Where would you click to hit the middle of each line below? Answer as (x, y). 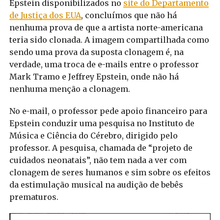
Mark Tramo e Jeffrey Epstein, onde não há (94, 76)
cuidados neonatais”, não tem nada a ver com (98, 160)
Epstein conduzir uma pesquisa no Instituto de (102, 123)
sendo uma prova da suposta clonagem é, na (96, 52)
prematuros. (34, 197)
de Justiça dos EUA (45, 15)
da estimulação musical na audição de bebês (96, 184)
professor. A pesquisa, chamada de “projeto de (101, 148)
